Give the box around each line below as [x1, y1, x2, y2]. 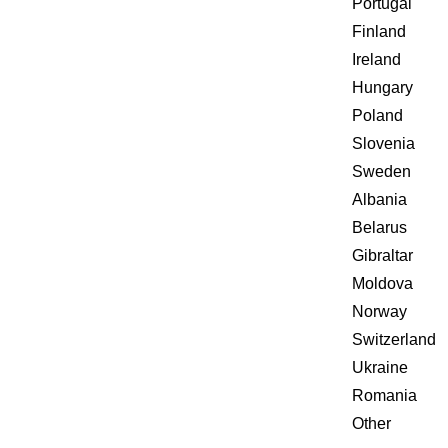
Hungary [352, 79, 413, 96]
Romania [352, 387, 417, 404]
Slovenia [352, 135, 415, 152]
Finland [352, 23, 406, 40]
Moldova [352, 275, 413, 292]
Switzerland [352, 331, 436, 348]
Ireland [352, 51, 401, 68]
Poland [352, 107, 403, 124]
